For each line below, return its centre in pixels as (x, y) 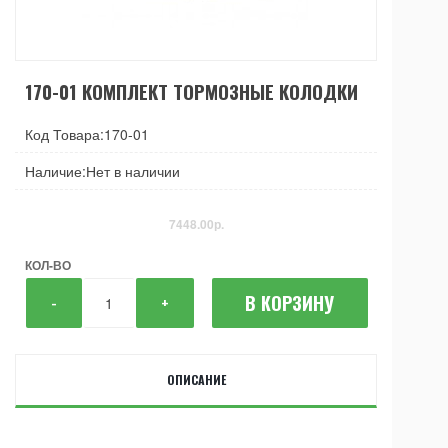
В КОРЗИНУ (290, 302)
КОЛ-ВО (48, 264)
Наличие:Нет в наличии (102, 170)
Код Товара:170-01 (87, 133)
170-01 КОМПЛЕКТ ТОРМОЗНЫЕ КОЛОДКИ (191, 90)
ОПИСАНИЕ (196, 379)
